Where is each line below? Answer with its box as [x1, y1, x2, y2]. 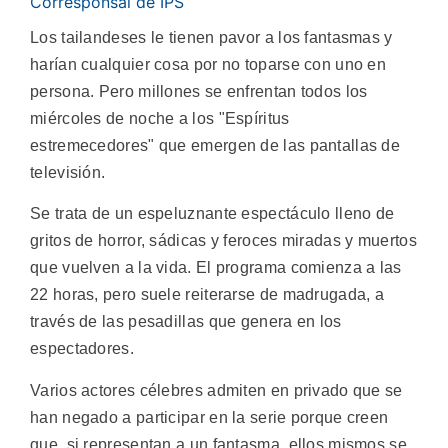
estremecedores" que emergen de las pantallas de [30, 137, 401, 154]
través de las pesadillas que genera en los [30, 313, 342, 331]
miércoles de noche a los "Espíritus [30, 110, 290, 127]
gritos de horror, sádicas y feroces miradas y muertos [30, 232, 417, 250]
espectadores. [30, 340, 134, 358]
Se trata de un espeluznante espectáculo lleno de [30, 205, 395, 223]
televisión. [30, 164, 106, 181]
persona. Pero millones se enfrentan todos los [30, 83, 368, 100]
